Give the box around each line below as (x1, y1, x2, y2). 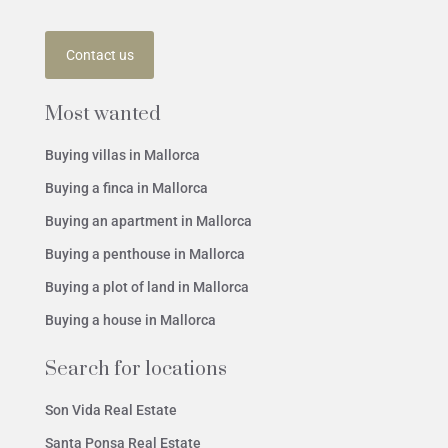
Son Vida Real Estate (45, 402, 177, 419)
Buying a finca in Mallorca (45, 180, 208, 197)
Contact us (65, 46, 134, 63)
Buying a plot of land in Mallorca (45, 279, 249, 296)
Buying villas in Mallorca (45, 147, 200, 164)
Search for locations (45, 357, 227, 383)
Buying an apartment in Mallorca (45, 213, 252, 230)
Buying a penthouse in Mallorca (45, 246, 245, 263)
